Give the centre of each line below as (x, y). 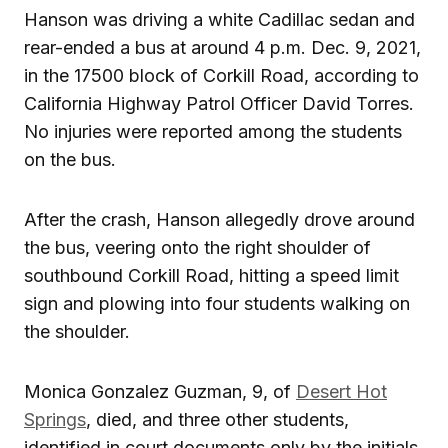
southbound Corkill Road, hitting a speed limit (211, 276)
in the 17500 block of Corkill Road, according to (221, 76)
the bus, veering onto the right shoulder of (197, 248)
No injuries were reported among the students (213, 132)
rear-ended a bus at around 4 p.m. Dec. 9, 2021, (222, 48)
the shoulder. (77, 332)
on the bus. (70, 160)
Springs (55, 420)
